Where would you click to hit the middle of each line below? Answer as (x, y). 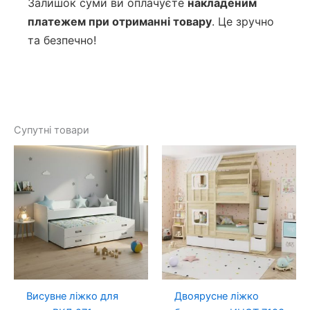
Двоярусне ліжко (216, 296)
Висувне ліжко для (72, 296)
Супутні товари (52, 130)
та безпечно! (62, 40)
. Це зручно (243, 21)
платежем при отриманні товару (120, 21)
